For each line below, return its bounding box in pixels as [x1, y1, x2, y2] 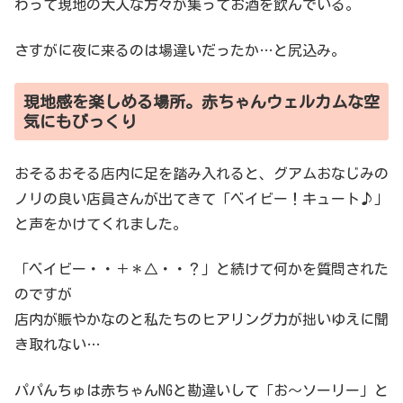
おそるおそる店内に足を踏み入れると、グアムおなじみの [14, 166, 389, 181]
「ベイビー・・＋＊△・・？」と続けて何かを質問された [14, 262, 389, 277]
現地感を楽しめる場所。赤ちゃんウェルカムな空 [23, 94, 380, 111]
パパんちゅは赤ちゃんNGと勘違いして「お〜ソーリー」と [14, 382, 389, 398]
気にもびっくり [23, 113, 137, 130]
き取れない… [14, 337, 101, 353]
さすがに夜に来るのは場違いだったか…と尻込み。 [14, 42, 345, 58]
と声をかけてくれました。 [14, 216, 187, 231]
